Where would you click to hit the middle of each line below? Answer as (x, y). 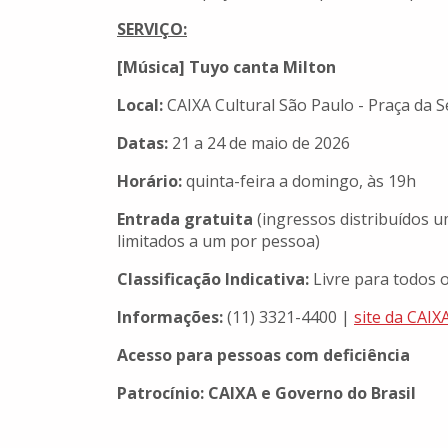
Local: (140, 105)
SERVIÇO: (152, 29)
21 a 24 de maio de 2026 (259, 143)
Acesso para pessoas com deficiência (263, 355)
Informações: (170, 317)
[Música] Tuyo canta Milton (226, 67)
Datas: (142, 143)
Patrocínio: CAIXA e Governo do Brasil (266, 393)
